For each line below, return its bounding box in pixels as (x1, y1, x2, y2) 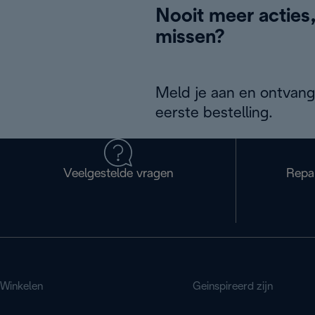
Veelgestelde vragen (63, 168, 173, 180)
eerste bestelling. (155, 106, 273, 120)
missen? (155, 29, 225, 47)
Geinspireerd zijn (192, 281, 273, 292)
